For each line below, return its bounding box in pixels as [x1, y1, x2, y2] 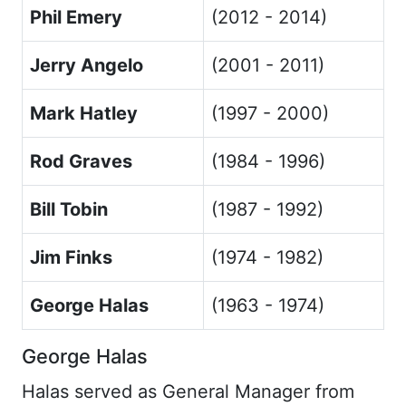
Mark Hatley [30, 101, 138, 124]
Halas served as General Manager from [22, 380, 354, 402]
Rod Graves [30, 150, 132, 172]
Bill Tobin [30, 198, 108, 220]
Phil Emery [30, 5, 122, 28]
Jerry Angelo [30, 53, 143, 76]
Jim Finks [30, 246, 112, 268]
